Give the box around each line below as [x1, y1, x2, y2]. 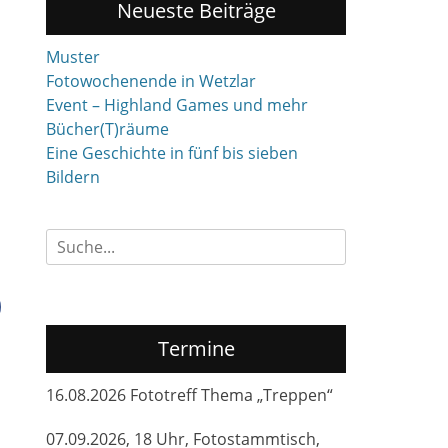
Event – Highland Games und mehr [46, 94, 308, 116]
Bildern [46, 166, 100, 188]
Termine [157, 335, 235, 362]
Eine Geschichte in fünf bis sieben [46, 142, 298, 164]
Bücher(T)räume [46, 118, 169, 140]
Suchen [45, 229, 101, 251]
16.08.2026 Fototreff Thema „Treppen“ [46, 384, 333, 406]
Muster [46, 46, 100, 68]
